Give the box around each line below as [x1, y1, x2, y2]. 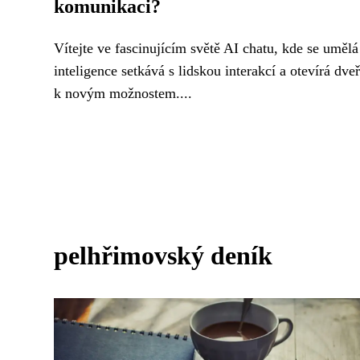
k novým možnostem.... [54, 85, 192, 101]
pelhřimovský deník [54, 241, 272, 270]
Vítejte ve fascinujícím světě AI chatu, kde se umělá [54, 40, 358, 56]
